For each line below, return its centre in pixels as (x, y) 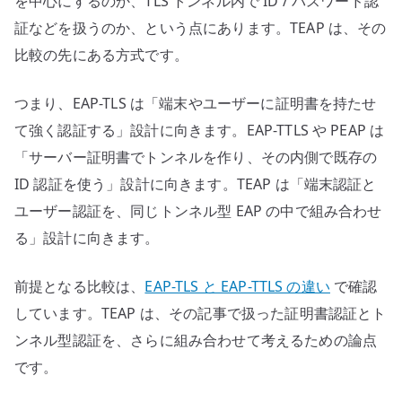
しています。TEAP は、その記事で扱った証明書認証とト (201, 314)
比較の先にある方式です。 (101, 55)
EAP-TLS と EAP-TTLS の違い (237, 287)
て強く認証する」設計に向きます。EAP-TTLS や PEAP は (200, 131)
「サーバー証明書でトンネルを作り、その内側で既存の (196, 157)
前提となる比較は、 (80, 287)
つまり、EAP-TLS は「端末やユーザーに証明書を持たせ (196, 104)
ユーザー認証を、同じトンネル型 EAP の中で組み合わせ (198, 211)
